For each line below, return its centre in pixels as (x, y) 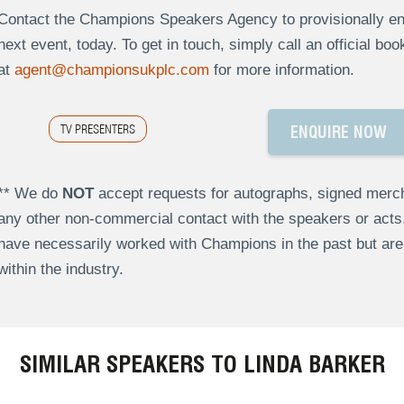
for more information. (281, 70)
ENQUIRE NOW (338, 133)
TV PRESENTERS (97, 129)
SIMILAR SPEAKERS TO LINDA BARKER (202, 364)
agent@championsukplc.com (111, 70)
